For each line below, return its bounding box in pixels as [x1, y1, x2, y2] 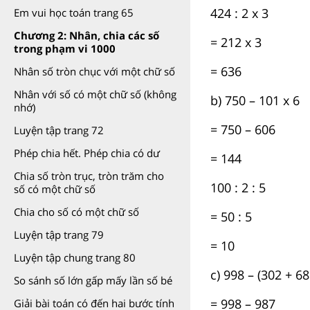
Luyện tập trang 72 [14, 123, 104, 137]
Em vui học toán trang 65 [14, 6, 134, 19]
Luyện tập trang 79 [14, 228, 104, 241]
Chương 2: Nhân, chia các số [14, 28, 159, 42]
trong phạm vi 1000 [14, 42, 116, 55]
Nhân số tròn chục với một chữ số [14, 64, 175, 78]
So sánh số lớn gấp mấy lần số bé [14, 273, 172, 287]
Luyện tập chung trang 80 [14, 250, 136, 264]
